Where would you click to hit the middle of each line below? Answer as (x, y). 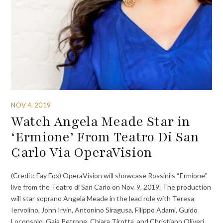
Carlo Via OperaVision (82, 152)
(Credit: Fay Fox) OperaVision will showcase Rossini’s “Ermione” (109, 176)
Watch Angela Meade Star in (101, 121)
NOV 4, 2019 (31, 105)
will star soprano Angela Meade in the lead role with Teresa (103, 199)
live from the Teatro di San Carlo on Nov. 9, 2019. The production (111, 187)
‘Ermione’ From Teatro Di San (105, 137)
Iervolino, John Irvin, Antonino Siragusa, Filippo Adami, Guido (105, 210)
